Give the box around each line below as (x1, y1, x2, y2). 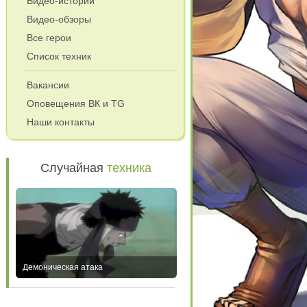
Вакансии (26, 79, 69, 90)
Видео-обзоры (26, 14, 91, 25)
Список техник (26, 51, 91, 62)
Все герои (26, 32, 71, 43)
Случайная (40, 161, 108, 175)
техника (107, 161, 152, 175)
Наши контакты (26, 116, 95, 127)
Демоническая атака (22, 262, 103, 272)
